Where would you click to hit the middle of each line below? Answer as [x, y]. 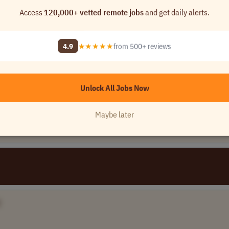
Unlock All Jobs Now [114, 88]
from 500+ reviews [142, 46]
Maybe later [114, 114]
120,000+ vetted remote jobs [94, 12]
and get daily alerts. [177, 12]
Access [32, 12]
